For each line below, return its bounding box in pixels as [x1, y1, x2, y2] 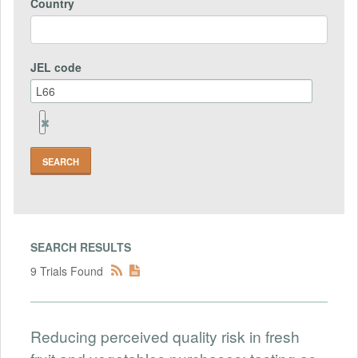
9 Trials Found [30, 263, 103, 280]
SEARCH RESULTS [30, 239, 131, 256]
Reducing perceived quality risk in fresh [30, 325, 300, 348]
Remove [41, 113, 84, 130]
